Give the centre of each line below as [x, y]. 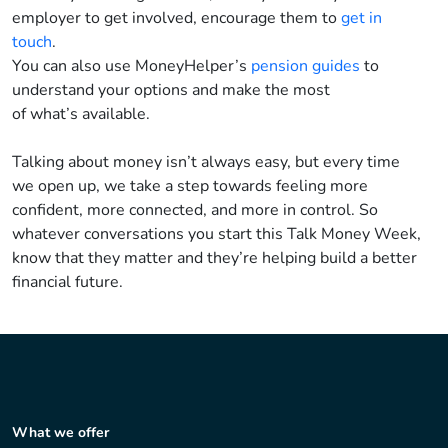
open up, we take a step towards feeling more [203, 186]
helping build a [315, 258]
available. [114, 114]
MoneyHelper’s [191, 66]
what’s [54, 114]
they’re [232, 258]
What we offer [60, 433]
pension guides [305, 66]
